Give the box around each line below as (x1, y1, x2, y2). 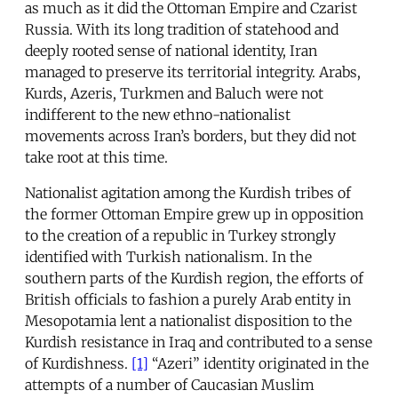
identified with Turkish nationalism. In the (25, 248, 312, 267)
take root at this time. (25, 148, 168, 167)
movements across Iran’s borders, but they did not (25, 127, 356, 146)
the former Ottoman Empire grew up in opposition (25, 205, 363, 224)
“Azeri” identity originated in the (148, 354, 369, 373)
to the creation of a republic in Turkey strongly (25, 227, 336, 245)
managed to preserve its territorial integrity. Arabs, (25, 63, 361, 82)
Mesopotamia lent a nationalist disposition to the (25, 312, 352, 330)
